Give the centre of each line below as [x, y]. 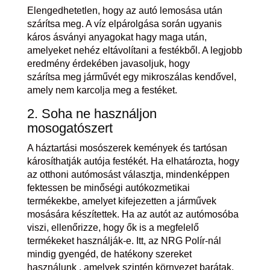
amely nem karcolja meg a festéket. [102, 90]
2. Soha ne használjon [92, 114]
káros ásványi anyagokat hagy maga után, [117, 37]
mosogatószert [70, 128]
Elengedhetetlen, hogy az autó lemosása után [124, 11]
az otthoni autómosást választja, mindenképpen [128, 175]
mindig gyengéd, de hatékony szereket [109, 254]
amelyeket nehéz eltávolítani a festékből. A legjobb [134, 51]
